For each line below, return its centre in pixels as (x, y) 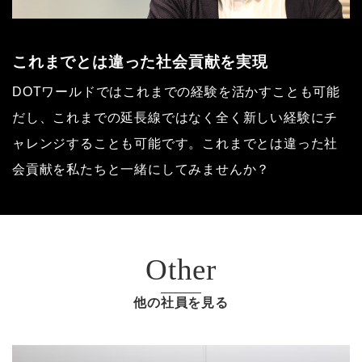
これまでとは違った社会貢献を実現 (145, 61)
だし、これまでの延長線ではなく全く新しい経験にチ (175, 118)
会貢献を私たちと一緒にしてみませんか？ (141, 170)
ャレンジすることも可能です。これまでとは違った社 (175, 144)
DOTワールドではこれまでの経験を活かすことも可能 (176, 92)
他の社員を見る (181, 303)
